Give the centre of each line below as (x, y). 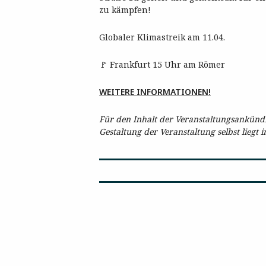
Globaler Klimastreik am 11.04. (162, 37)
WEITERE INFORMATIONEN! (155, 92)
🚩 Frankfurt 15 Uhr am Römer (162, 64)
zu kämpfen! (125, 10)
